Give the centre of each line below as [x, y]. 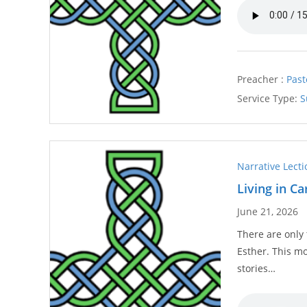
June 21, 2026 [268, 211]
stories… [257, 268]
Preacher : [261, 79]
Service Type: [268, 98]
